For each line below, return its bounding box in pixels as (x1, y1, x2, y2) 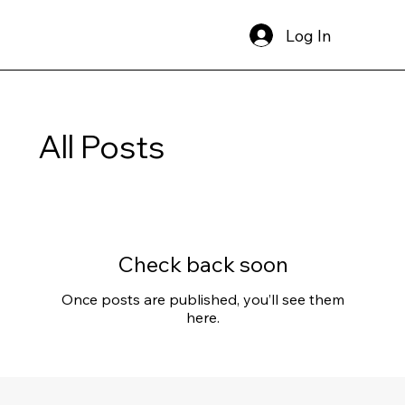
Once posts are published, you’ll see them (61, 290, 344, 309)
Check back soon (117, 250, 288, 278)
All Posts (38, 127, 165, 167)
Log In (286, 24, 333, 46)
